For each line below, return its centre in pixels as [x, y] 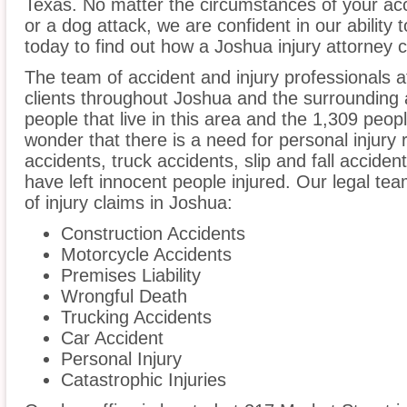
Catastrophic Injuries [144, 380]
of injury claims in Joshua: [129, 203]
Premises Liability [131, 276]
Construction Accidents [153, 234]
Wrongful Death [124, 297]
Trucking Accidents [136, 318]
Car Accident [112, 338]
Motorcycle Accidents [146, 255]
